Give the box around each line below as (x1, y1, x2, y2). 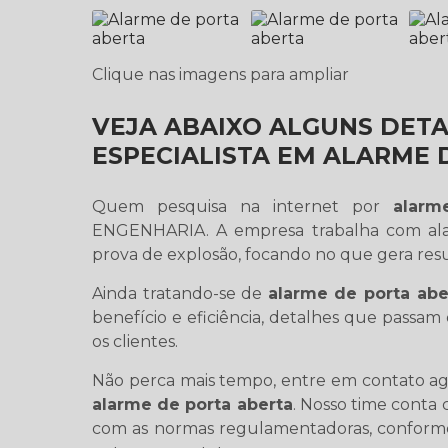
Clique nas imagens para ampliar (92, 65, 349, 84)
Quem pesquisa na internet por (92, 197, 393, 216)
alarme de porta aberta (92, 395, 293, 414)
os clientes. (92, 332, 178, 351)
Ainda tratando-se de (92, 284, 268, 303)
